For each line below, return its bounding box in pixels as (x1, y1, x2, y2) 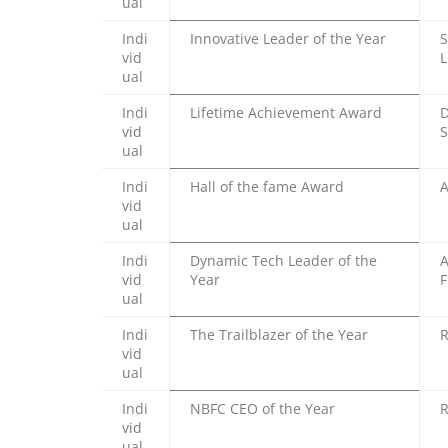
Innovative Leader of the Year (190, 28, 386, 48)
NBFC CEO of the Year (190, 398, 335, 418)
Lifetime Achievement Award (190, 102, 382, 122)
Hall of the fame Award (190, 176, 344, 196)
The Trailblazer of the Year (190, 324, 368, 344)
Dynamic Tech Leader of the (190, 250, 377, 270)
